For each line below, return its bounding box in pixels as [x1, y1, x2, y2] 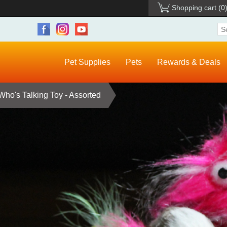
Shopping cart [172, 4, 216, 12]
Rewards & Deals [157, 58, 220, 67]
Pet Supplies [64, 58, 110, 67]
